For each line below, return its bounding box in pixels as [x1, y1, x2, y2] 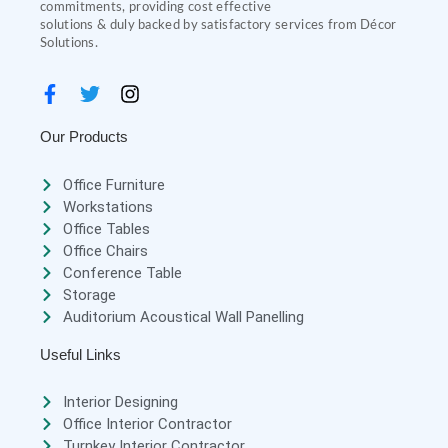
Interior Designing [62, 393, 178, 412]
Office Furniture [62, 175, 165, 194]
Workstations [62, 197, 153, 216]
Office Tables [62, 219, 150, 238]
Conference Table [62, 263, 182, 282]
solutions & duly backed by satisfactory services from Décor [40, 19, 397, 33]
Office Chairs [62, 241, 148, 260]
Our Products [40, 128, 128, 146]
